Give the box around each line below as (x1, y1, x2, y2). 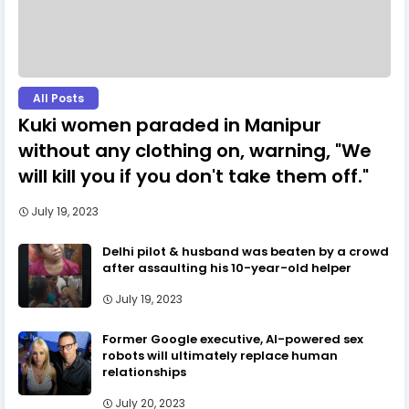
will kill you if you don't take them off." (18, 163, 369, 189)
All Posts (33, 89, 84, 106)
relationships (102, 362, 186, 381)
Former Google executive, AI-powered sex (102, 330, 363, 348)
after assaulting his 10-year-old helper (102, 258, 351, 277)
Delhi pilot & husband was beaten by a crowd (102, 242, 389, 260)
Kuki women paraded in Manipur (18, 111, 321, 138)
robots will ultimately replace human (102, 346, 338, 364)
